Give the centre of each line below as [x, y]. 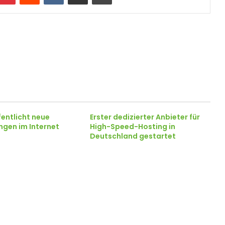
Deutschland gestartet [133, 136]
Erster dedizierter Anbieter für [145, 117]
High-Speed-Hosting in [132, 127]
